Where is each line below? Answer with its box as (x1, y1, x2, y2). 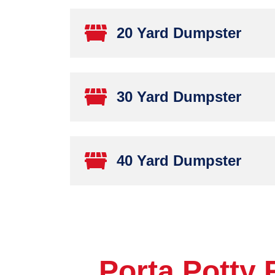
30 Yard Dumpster (117, 88, 241, 105)
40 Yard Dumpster (117, 152, 241, 169)
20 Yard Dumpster (117, 25, 241, 41)
